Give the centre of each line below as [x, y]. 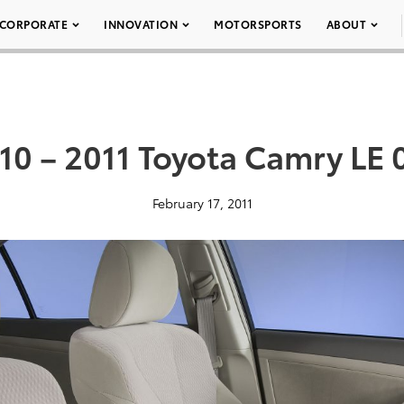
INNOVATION [141, 24]
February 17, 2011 [202, 203]
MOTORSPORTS [258, 24]
